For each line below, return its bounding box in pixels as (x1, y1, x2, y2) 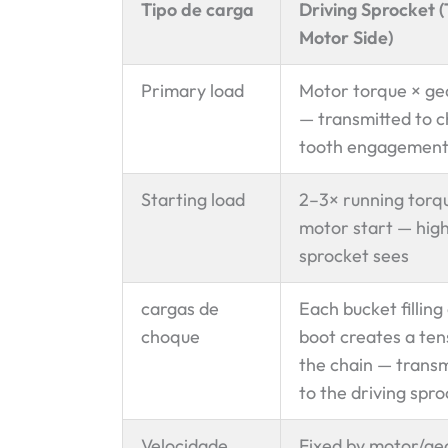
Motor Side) (299, 25, 393, 49)
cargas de (141, 296, 219, 320)
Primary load (141, 78, 244, 102)
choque (141, 324, 200, 348)
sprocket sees (299, 243, 409, 267)
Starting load (141, 187, 245, 211)
